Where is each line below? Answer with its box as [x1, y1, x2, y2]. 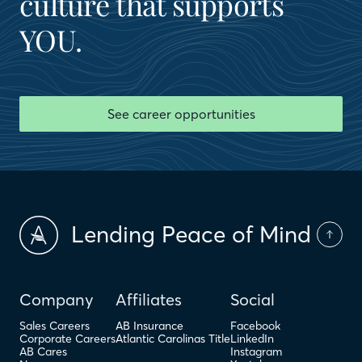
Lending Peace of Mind [71, 220, 311, 249]
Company [19, 288, 94, 309]
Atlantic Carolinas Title [116, 330, 230, 346]
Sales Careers [19, 318, 90, 333]
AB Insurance [116, 318, 183, 333]
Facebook [230, 318, 280, 333]
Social [230, 288, 275, 309]
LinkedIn [230, 330, 274, 346]
